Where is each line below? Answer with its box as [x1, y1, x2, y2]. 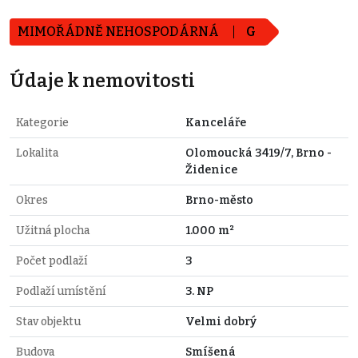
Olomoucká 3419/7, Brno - [185, 145, 332, 160]
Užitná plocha [16, 223, 89, 237]
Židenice [185, 162, 237, 177]
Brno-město [185, 193, 253, 207]
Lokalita [16, 145, 58, 160]
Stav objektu [16, 314, 81, 328]
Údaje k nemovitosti [10, 69, 195, 92]
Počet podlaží [16, 253, 87, 268]
